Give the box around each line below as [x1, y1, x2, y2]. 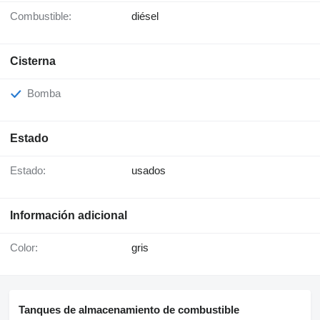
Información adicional [10, 209, 127, 221]
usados [131, 164, 166, 176]
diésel [131, 10, 159, 22]
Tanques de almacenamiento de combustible [19, 304, 239, 316]
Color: [18, 241, 38, 254]
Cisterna [10, 55, 56, 67]
